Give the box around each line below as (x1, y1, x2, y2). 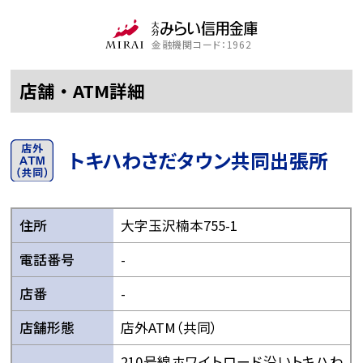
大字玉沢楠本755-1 (120, 215, 237, 235)
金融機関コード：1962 (151, 36, 252, 51)
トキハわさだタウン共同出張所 (69, 146, 329, 175)
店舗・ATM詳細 (19, 77, 146, 103)
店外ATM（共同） (120, 317, 218, 337)
